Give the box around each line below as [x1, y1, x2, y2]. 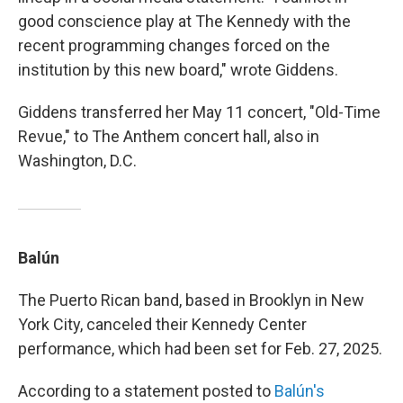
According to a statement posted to [18, 381, 274, 400]
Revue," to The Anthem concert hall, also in [18, 127, 319, 146]
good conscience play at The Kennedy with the [18, 12, 351, 31]
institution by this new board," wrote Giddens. [18, 60, 338, 79]
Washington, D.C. [18, 151, 137, 170]
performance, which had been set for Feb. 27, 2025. [18, 339, 382, 358]
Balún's [274, 381, 325, 400]
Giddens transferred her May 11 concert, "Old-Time [18, 103, 381, 121]
